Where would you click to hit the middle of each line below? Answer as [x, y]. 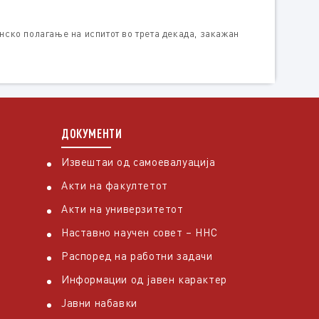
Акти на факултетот [115, 185]
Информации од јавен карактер [144, 279]
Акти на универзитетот [122, 209]
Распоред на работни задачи [137, 256]
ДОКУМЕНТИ [92, 134]
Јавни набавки [99, 303]
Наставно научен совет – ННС [140, 232]
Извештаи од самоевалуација [138, 162]
